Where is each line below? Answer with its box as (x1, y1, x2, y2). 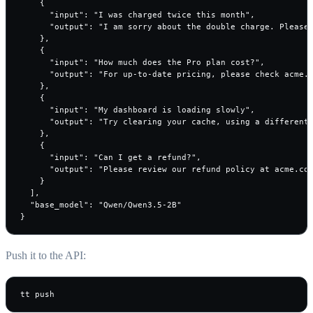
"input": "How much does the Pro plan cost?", (20, 57, 265, 66)
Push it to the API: (6, 249, 86, 261)
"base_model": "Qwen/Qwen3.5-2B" (20, 200, 182, 209)
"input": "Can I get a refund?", (20, 152, 201, 161)
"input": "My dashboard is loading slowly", (20, 105, 255, 114)
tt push (20, 289, 54, 298)
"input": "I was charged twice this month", (20, 10, 255, 19)
